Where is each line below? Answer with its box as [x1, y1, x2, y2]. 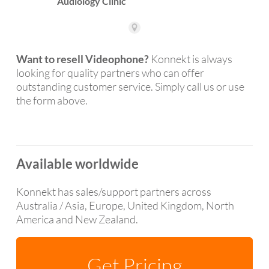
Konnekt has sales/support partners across [16, 184, 211, 198]
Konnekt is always [149, 52, 232, 65]
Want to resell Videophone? [16, 52, 149, 65]
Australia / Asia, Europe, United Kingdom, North [16, 198, 234, 212]
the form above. [16, 93, 88, 107]
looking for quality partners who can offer [16, 65, 204, 79]
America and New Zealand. [16, 212, 138, 226]
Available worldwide [16, 155, 139, 172]
